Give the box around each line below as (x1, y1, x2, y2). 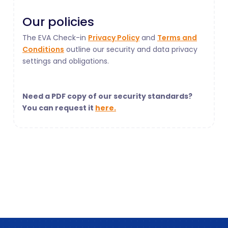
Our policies (22, 13, 94, 31)
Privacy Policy (88, 33, 139, 43)
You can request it (22, 103, 95, 113)
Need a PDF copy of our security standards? (22, 91, 192, 102)
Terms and (157, 33, 197, 43)
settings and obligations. (22, 56, 113, 67)
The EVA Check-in (22, 33, 88, 43)
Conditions (22, 44, 64, 55)
